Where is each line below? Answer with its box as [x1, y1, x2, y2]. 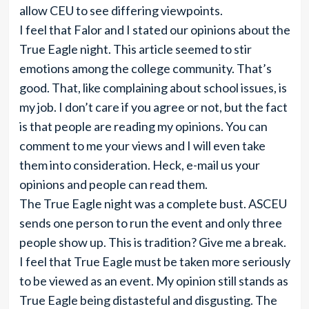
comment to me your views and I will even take [19, 138, 266, 153]
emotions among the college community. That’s [19, 61, 272, 76]
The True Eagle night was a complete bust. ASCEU [19, 196, 287, 211]
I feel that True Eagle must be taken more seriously [19, 254, 290, 269]
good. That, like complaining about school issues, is [19, 80, 287, 95]
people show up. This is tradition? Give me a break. [19, 235, 286, 250]
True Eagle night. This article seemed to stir [19, 41, 252, 57]
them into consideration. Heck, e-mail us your [19, 157, 260, 172]
